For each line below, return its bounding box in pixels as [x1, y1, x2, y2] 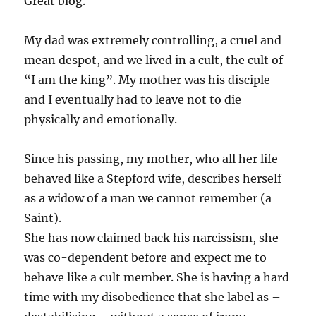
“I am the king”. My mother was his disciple [24, 72, 271, 87]
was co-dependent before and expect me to [24, 250, 267, 265]
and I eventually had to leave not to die [24, 92, 242, 107]
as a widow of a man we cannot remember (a [24, 190, 272, 205]
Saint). [24, 210, 62, 225]
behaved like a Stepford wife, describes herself [24, 171, 282, 186]
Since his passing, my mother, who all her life [24, 151, 279, 166]
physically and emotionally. [24, 111, 178, 126]
